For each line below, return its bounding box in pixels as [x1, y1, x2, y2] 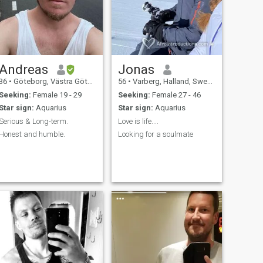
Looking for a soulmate [117, 130, 193, 139]
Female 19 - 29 [31, 90, 82, 99]
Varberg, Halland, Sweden [130, 77, 207, 86]
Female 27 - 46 [150, 90, 201, 99]
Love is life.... [117, 116, 159, 126]
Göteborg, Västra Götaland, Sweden [11, 77, 87, 86]
